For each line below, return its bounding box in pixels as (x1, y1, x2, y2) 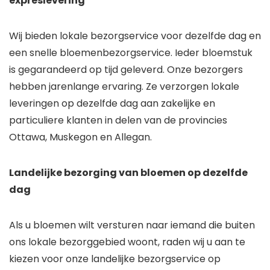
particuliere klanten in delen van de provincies (9, 113, 227, 128)
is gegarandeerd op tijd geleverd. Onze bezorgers (9, 63, 243, 77)
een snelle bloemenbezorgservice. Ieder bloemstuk (9, 46, 253, 60)
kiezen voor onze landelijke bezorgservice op (9, 252, 221, 266)
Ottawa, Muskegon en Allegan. (9, 130, 152, 145)
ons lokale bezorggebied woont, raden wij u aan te (9, 235, 245, 250)
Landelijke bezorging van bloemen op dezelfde (9, 166, 248, 180)
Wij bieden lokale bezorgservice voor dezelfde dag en (9, 29, 261, 43)
